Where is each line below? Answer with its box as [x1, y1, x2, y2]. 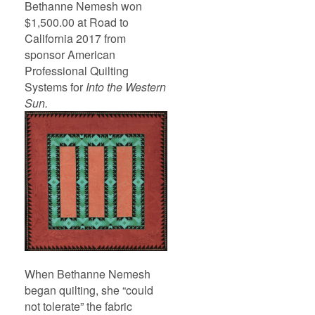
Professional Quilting [25, 63, 129, 79]
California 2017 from [25, 30, 126, 46]
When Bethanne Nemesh [25, 266, 150, 283]
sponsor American [25, 46, 115, 63]
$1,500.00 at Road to [25, 14, 129, 30]
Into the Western [86, 79, 166, 95]
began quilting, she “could [25, 282, 153, 299]
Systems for [25, 79, 86, 95]
